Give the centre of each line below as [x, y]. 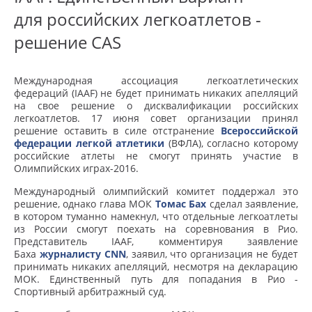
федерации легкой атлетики [89, 143]
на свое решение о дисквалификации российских [156, 106]
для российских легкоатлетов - [138, 19]
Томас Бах [181, 204]
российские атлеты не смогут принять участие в [156, 156]
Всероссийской [259, 131]
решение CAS [68, 42]
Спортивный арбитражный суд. [92, 292]
